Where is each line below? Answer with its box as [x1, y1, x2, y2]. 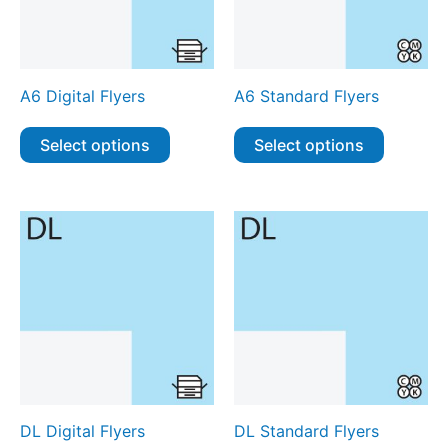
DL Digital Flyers [20, 421, 145, 442]
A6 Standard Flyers [234, 85, 379, 106]
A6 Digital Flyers [20, 85, 145, 106]
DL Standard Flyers [234, 421, 379, 442]
